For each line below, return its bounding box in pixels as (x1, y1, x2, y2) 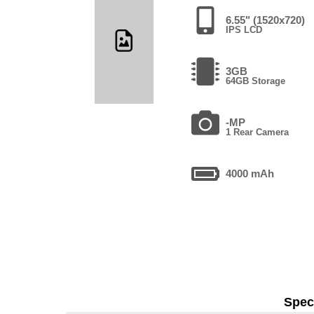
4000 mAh (226, 167, 275, 179)
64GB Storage (226, 75, 286, 86)
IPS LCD (226, 24, 263, 35)
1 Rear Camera (226, 126, 289, 137)
